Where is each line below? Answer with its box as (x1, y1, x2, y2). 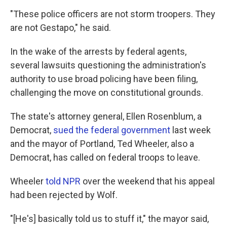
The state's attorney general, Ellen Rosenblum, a (10, 111, 202, 122)
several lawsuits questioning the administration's (10, 60, 206, 70)
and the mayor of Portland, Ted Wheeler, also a (10, 138, 194, 149)
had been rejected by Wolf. (10, 190, 118, 200)
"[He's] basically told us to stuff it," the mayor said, (10, 213, 209, 224)
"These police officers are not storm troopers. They (10, 9, 215, 19)
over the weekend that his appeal (81, 176, 215, 186)
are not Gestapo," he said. (10, 22, 111, 33)
